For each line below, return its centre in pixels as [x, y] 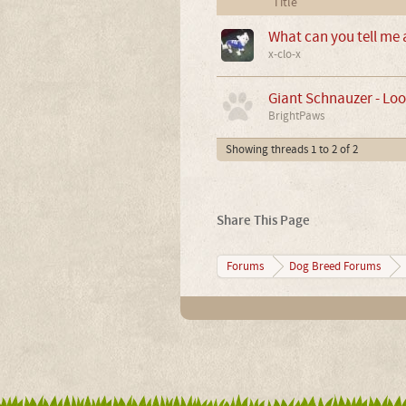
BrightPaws [296, 116]
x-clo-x [284, 54]
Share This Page [263, 220]
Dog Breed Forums [334, 266]
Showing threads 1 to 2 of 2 [291, 149]
